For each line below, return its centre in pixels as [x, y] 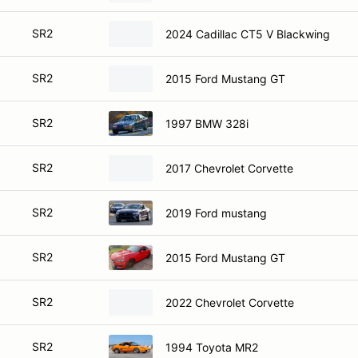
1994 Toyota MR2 [212, 347]
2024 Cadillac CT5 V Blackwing [248, 34]
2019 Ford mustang [216, 213]
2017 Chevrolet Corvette [229, 168]
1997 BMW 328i [207, 123]
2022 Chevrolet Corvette [230, 302]
